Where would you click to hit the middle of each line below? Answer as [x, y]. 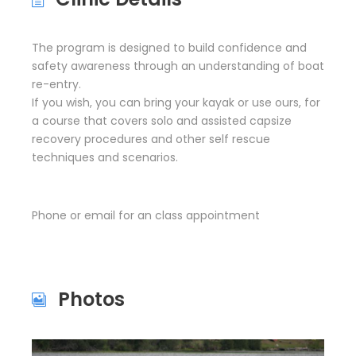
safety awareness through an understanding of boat [178, 66]
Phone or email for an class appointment [146, 215]
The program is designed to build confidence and [169, 48]
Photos [91, 299]
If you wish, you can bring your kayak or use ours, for [176, 103]
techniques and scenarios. [105, 157]
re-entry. [56, 84]
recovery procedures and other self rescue [151, 139]
